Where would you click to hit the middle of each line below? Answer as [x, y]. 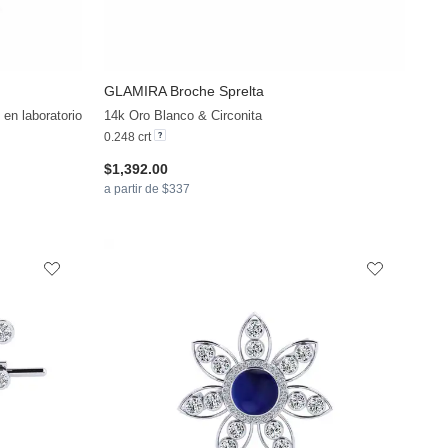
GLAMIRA [135, 91]
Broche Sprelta [215, 91]
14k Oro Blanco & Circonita [183, 116]
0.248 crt [129, 137]
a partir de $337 [147, 189]
